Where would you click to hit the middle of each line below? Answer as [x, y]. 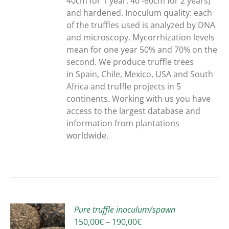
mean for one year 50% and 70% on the [142, 50]
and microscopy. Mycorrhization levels [141, 38]
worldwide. [88, 136]
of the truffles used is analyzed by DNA [141, 25]
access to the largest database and [134, 111]
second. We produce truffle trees [130, 62]
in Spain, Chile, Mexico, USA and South [140, 74]
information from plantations [123, 123]
